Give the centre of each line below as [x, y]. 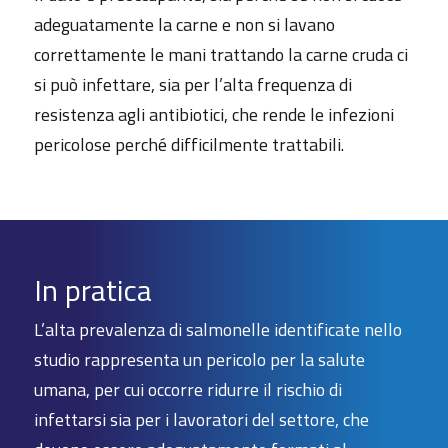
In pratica [92, 289]
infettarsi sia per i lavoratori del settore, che [201, 419]
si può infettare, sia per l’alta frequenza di [192, 84]
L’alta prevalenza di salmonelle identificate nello [217, 329]
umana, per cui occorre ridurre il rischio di [187, 389]
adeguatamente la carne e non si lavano [184, 24]
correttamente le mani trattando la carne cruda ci [220, 54]
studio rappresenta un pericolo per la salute [199, 359]
